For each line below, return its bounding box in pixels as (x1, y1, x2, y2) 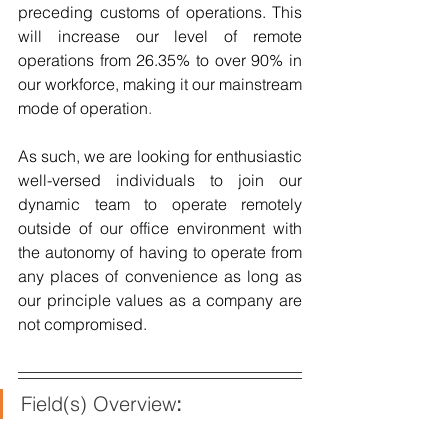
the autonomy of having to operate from (18, 242, 302, 263)
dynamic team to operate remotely (18, 194, 302, 215)
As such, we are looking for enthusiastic (18, 146, 302, 167)
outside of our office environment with (18, 218, 302, 239)
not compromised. (18, 314, 147, 335)
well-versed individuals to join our (18, 170, 302, 191)
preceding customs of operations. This (18, 2, 302, 23)
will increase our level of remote (18, 26, 302, 47)
